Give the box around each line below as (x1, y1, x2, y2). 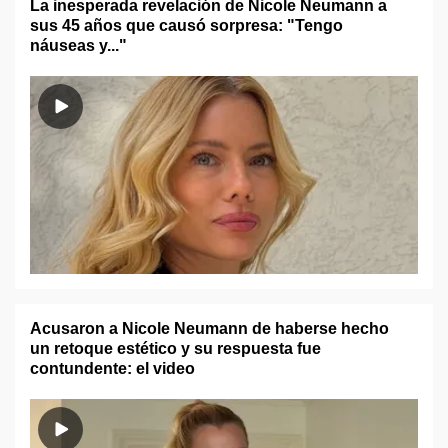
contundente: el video (30, 360, 195, 377)
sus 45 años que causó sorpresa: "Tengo (30, 17, 343, 34)
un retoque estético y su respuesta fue (30, 340, 321, 357)
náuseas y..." (30, 37, 127, 54)
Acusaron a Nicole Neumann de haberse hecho (30, 320, 389, 337)
